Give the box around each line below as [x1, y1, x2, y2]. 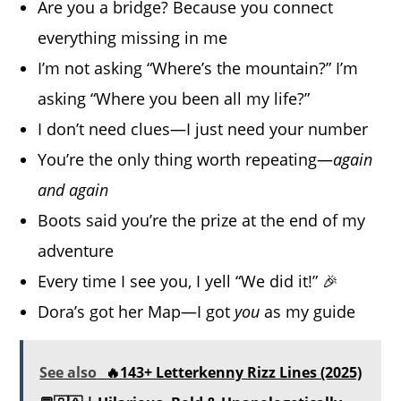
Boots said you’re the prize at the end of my [38, 209, 366, 231]
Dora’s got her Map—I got [38, 300, 235, 322]
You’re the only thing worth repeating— [38, 148, 334, 170]
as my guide [260, 300, 356, 322]
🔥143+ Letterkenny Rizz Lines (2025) [106, 362, 363, 382]
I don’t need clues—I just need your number [38, 117, 369, 140]
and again [38, 178, 109, 200]
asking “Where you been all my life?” [38, 87, 311, 109]
